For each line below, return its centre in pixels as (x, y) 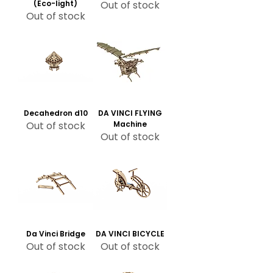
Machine (130, 124)
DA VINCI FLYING (130, 113)
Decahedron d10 (55, 113)
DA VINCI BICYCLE (130, 234)
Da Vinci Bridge (55, 234)
